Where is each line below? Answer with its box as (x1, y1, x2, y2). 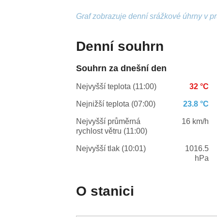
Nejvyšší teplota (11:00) (76, 82, 157, 91)
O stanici (76, 184, 135, 199)
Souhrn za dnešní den (76, 63, 167, 74)
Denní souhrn (76, 39, 164, 54)
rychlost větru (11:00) (76, 127, 148, 136)
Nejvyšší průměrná (76, 117, 141, 126)
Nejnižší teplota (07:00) (76, 100, 156, 108)
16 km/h (182, 117, 209, 126)
